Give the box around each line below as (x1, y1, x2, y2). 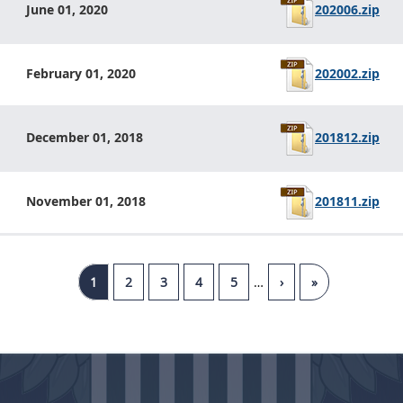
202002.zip (315, 64, 380, 82)
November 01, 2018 (26, 193, 146, 210)
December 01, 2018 (26, 129, 143, 146)
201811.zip (315, 192, 380, 210)
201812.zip (315, 128, 380, 146)
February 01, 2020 (26, 65, 136, 82)
